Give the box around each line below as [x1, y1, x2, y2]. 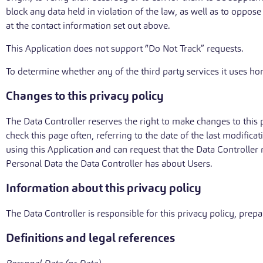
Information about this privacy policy [6, 181, 201, 195]
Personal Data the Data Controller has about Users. [6, 158, 213, 169]
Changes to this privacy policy [6, 89, 164, 103]
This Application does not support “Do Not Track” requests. [6, 43, 244, 54]
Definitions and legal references [6, 231, 175, 245]
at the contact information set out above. [6, 20, 170, 31]
